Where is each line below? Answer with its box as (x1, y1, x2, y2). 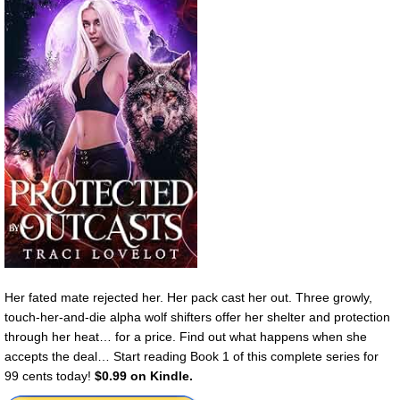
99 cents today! (4, 368, 95, 383)
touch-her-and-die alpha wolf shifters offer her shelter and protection (4, 309, 390, 324)
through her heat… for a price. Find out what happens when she (4, 329, 367, 344)
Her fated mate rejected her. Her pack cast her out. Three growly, (4, 289, 372, 304)
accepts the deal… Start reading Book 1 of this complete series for (4, 348, 379, 363)
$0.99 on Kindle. (95, 368, 193, 383)
